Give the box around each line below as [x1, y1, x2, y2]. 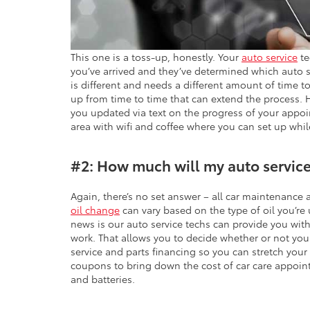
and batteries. [71, 272, 135, 286]
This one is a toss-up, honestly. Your [71, 50, 241, 64]
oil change [71, 203, 120, 217]
